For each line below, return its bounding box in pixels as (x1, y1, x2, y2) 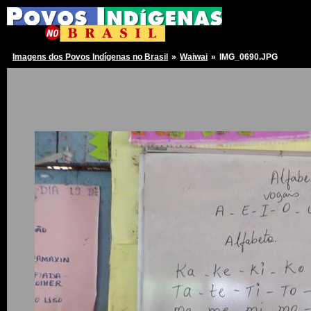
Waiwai (180, 52, 208, 62)
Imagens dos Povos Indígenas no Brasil (12, 52, 168, 62)
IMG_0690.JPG (219, 52, 278, 62)
